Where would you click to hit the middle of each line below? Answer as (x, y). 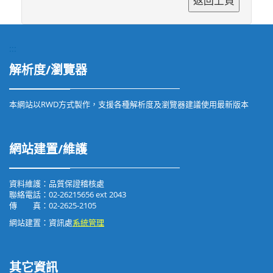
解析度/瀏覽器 (48, 70)
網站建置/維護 (48, 149)
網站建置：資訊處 (41, 223)
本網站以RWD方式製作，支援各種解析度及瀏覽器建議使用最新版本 (129, 105)
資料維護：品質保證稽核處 (57, 184)
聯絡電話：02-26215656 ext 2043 (68, 195)
